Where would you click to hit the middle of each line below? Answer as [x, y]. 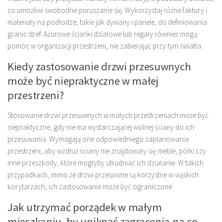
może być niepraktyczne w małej [83, 81]
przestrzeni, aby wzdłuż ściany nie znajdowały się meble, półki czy [107, 151]
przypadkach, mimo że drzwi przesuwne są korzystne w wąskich [103, 175]
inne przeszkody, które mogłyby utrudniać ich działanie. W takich [106, 163]
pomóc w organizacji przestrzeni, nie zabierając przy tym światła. [105, 46]
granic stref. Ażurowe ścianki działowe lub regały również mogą [102, 34]
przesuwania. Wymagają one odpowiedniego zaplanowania [98, 139]
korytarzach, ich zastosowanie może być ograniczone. [90, 187]
